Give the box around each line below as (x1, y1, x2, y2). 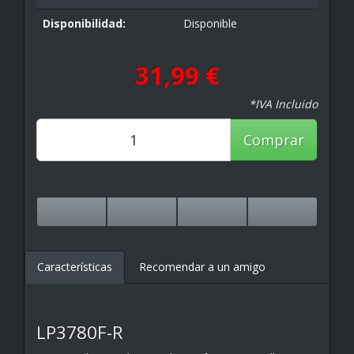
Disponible (183, 15, 237, 31)
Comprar (243, 130, 304, 149)
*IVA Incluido (249, 96, 318, 111)
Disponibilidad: (43, 15, 126, 31)
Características (37, 258, 112, 274)
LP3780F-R (36, 319, 123, 345)
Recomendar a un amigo (139, 258, 265, 274)
